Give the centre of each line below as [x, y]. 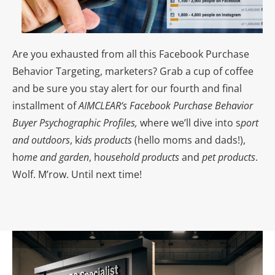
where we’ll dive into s [190, 123]
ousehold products [140, 157]
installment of [45, 106]
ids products [106, 140]
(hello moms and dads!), [189, 140]
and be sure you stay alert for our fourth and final [127, 89]
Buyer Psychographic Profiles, [76, 123]
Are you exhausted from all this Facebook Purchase [131, 54]
